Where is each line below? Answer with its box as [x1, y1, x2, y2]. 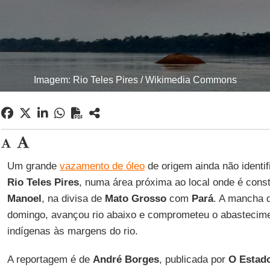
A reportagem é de [7, 254, 93, 265]
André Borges [92, 254, 159, 265]
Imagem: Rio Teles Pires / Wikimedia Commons [33, 75, 237, 85]
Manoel [7, 193, 42, 204]
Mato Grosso [104, 193, 166, 204]
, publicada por [159, 254, 228, 265]
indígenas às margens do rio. [7, 225, 138, 237]
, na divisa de [41, 193, 105, 204]
